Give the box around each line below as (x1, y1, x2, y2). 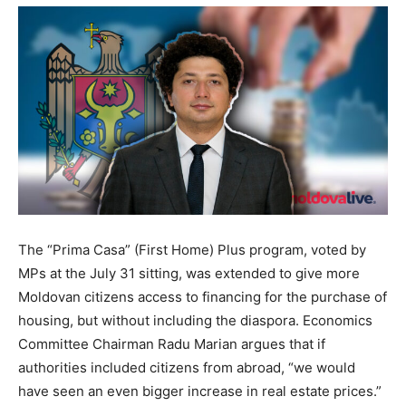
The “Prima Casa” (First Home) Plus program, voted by (18, 240, 366, 258)
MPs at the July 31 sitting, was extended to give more (18, 264, 360, 282)
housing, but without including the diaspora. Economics (18, 311, 372, 329)
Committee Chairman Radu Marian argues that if (18, 334, 325, 353)
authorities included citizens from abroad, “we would (18, 358, 355, 376)
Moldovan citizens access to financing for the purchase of (18, 287, 387, 305)
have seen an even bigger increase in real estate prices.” (18, 382, 382, 400)
